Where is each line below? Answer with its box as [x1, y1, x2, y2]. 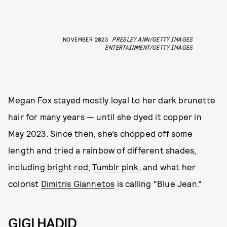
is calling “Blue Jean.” [115, 178, 202, 188]
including [8, 161, 47, 172]
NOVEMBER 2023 [62, 35, 108, 43]
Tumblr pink [92, 161, 139, 172]
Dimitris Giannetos [41, 178, 115, 188]
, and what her [138, 161, 196, 172]
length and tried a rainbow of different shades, [8, 144, 197, 155]
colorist [8, 178, 41, 188]
